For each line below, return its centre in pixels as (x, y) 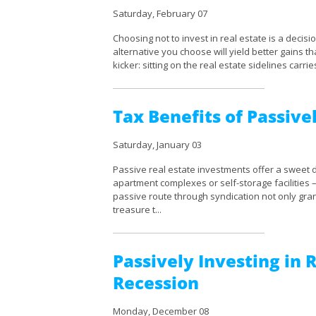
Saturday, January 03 (157, 145)
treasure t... (137, 209)
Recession (156, 282)
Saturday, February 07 (160, 13)
